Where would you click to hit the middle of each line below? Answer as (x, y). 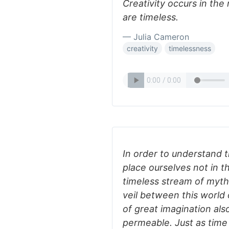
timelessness (190, 48)
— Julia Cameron (156, 37)
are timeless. (151, 17)
